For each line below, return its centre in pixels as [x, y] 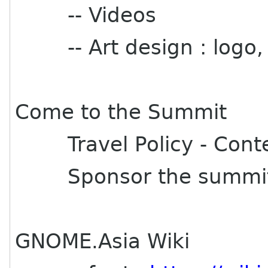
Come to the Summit [121, 112]
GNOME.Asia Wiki [103, 241]
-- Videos [86, 15]
